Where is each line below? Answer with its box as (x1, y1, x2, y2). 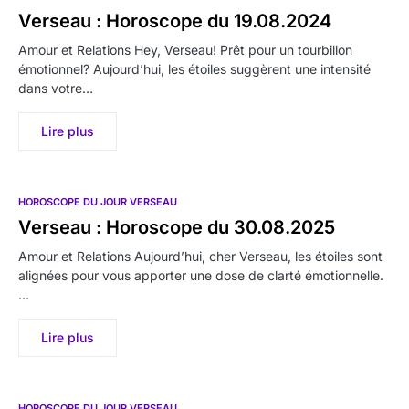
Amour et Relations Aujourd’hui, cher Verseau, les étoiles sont (18, 247, 383, 264)
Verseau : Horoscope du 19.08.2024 (18, 9, 331, 32)
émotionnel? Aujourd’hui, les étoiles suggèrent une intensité (18, 60, 371, 77)
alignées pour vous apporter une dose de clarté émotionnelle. (18, 267, 383, 283)
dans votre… (18, 79, 93, 96)
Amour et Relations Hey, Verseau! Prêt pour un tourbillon (18, 41, 352, 58)
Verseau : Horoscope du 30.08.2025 (18, 215, 335, 238)
